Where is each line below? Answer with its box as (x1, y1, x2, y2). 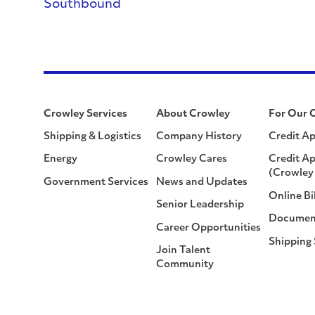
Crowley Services (44, 109, 127, 120)
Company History (156, 131, 242, 142)
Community (156, 259, 214, 270)
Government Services (44, 176, 148, 188)
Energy (44, 154, 77, 165)
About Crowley (156, 109, 230, 120)
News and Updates (156, 176, 247, 188)
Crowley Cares (156, 154, 227, 165)
